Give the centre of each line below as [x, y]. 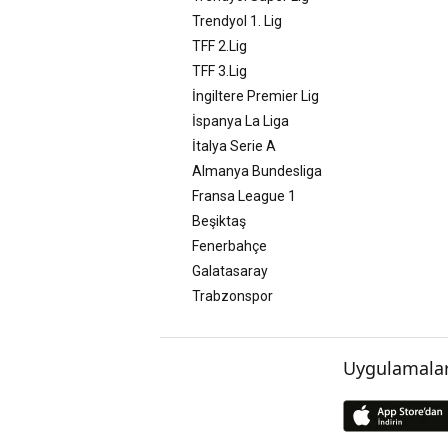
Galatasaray [230, 270]
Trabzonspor [232, 295]
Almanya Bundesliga [257, 170]
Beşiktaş [219, 220]
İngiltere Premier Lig [255, 95]
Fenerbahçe [229, 245]
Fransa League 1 [244, 195]
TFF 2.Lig [219, 45]
